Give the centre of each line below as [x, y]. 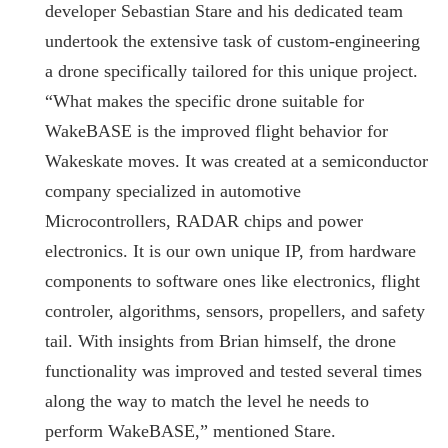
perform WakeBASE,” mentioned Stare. [190, 430]
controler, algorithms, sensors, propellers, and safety [235, 310]
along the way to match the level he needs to [207, 400]
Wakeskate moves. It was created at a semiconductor [236, 160]
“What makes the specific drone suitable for [204, 100]
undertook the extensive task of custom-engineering [232, 40]
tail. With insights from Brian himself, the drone [220, 340]
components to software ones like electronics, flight [232, 280]
